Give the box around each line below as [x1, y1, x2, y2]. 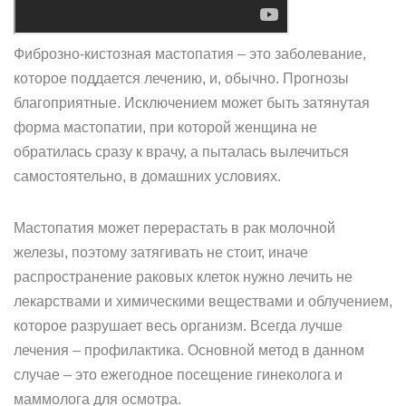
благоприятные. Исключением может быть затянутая [14, 95, 370, 111]
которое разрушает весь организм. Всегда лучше [14, 318, 343, 333]
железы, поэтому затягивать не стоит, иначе [14, 245, 308, 260]
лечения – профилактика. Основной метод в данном [14, 343, 364, 358]
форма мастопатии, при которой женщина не [14, 120, 317, 135]
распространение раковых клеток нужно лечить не [14, 269, 353, 285]
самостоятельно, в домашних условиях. [14, 169, 281, 184]
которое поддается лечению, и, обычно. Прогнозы [14, 71, 349, 86]
